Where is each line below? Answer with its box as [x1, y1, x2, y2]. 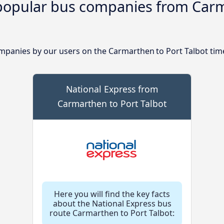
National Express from [66, 83, 158, 95]
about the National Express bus [52, 198, 171, 209]
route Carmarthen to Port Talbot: [49, 207, 174, 219]
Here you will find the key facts [54, 188, 170, 200]
